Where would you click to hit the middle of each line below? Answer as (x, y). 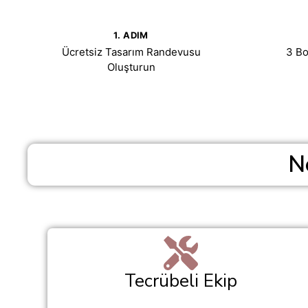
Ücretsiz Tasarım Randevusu (131, 52)
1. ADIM (131, 35)
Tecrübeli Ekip (181, 281)
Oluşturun (131, 67)
